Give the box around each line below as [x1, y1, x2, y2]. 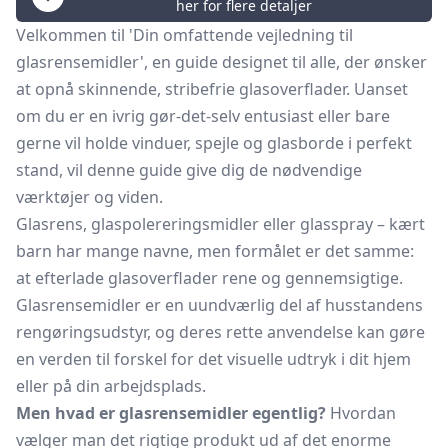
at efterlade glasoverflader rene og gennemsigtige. [16, 267, 403, 289]
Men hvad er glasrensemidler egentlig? [16, 402, 326, 424]
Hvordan [326, 402, 396, 424]
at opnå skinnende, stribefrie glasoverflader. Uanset [16, 78, 408, 100]
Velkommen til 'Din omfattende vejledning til [16, 24, 353, 46]
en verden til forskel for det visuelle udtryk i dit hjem [16, 348, 411, 370]
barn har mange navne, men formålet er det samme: [16, 240, 414, 262]
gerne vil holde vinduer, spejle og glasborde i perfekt [16, 132, 412, 154]
